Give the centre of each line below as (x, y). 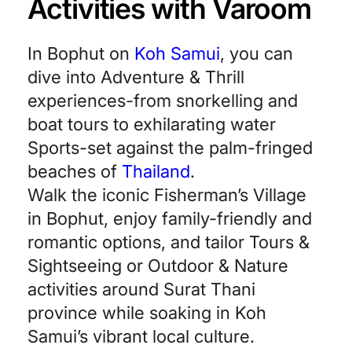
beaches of (75, 171)
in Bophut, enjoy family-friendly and (170, 218)
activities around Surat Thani (141, 289)
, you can (257, 53)
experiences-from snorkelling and (163, 101)
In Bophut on (81, 53)
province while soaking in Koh (147, 313)
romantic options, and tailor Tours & (169, 242)
